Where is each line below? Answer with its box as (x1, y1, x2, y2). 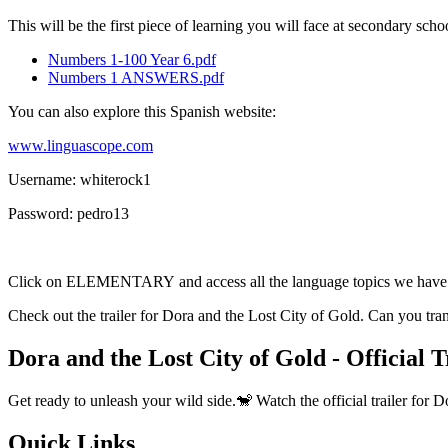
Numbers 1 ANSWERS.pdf (48, 69, 224, 87)
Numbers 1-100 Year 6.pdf (48, 51, 216, 69)
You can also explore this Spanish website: (8, 103, 280, 121)
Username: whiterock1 (8, 171, 151, 189)
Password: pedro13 (8, 205, 129, 223)
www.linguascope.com (8, 137, 153, 155)
